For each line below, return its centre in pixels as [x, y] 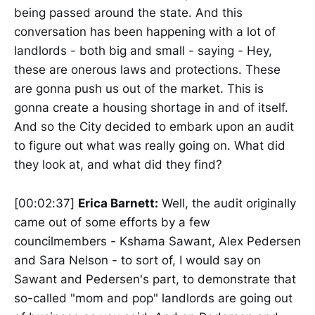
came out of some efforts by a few [112, 222]
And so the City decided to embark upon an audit [154, 127]
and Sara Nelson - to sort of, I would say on [137, 260]
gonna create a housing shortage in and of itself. [151, 108]
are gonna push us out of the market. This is [139, 89]
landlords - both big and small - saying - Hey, [143, 51]
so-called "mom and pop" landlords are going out [153, 298]
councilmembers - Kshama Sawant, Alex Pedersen [157, 241]
